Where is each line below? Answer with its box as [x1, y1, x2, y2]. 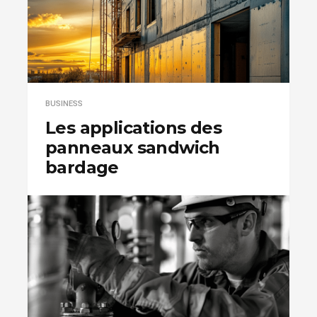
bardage [45, 156, 119, 178]
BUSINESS [45, 98, 83, 108]
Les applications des [45, 117, 221, 138]
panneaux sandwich [45, 137, 220, 158]
